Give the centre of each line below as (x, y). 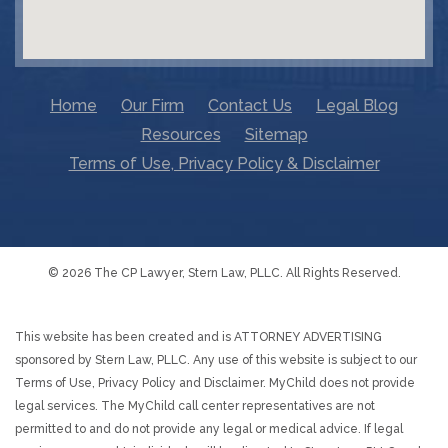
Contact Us (250, 105)
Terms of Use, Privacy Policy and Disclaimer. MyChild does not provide (215, 383)
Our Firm (152, 105)
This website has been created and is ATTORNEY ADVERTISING (198, 337)
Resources (180, 134)
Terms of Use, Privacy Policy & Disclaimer (224, 163)
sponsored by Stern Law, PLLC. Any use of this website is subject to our (216, 360)
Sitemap (276, 134)
